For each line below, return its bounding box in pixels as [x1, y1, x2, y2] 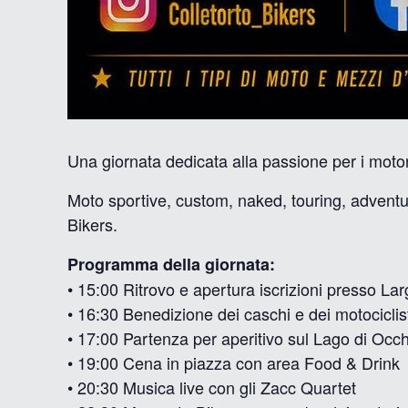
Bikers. [67, 212, 118, 236]
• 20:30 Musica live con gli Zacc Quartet [67, 375, 357, 399]
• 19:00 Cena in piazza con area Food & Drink [67, 351, 401, 374]
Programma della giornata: [67, 252, 276, 276]
